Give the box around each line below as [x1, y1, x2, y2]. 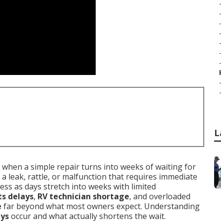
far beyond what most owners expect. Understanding [1, 201, 200, 212]
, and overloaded [129, 191, 190, 202]
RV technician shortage [37, 191, 129, 202]
